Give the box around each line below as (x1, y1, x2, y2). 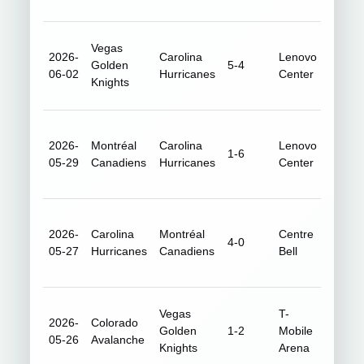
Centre (279, 227, 314, 240)
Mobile (279, 324, 314, 337)
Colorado (91, 316, 139, 329)
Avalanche (91, 333, 145, 346)
